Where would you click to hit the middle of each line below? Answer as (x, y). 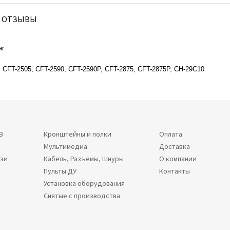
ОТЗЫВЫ (19, 19)
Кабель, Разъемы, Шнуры (84, 159)
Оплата (170, 134)
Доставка (174, 146)
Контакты (174, 171)
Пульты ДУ (60, 171)
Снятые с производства (82, 196)
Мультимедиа (66, 146)
